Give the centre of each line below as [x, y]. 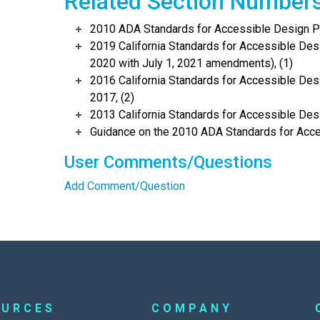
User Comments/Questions [168, 162]
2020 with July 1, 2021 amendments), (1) [191, 64]
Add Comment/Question [124, 186]
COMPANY [192, 309]
